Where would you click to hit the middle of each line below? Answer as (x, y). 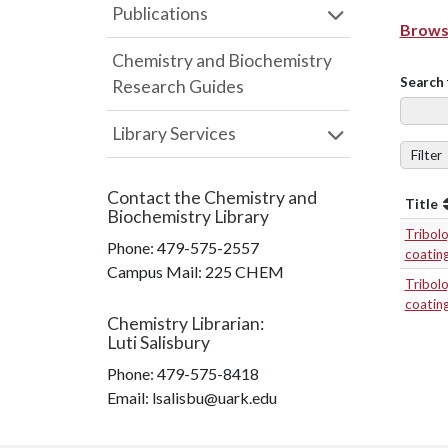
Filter (426, 155)
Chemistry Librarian (183, 323)
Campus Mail (152, 271)
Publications (160, 13)
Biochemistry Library (188, 216)
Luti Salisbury (158, 342)
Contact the (155, 197)
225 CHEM (244, 271)
